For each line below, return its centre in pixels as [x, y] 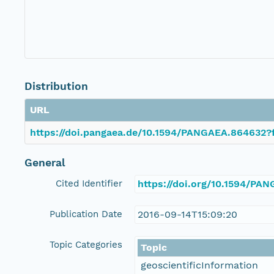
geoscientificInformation [199, 265]
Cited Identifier [89, 184]
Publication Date [86, 214]
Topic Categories [86, 245]
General [45, 163]
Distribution [56, 87]
